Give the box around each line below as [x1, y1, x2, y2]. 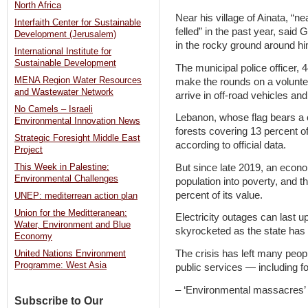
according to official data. [175, 140, 286, 151]
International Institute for [14, 47, 111, 57]
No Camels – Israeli [14, 104, 93, 115]
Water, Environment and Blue [14, 220, 131, 230]
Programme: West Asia [14, 261, 107, 271]
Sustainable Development [14, 58, 116, 69]
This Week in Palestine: [14, 162, 109, 173]
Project [14, 145, 43, 155]
